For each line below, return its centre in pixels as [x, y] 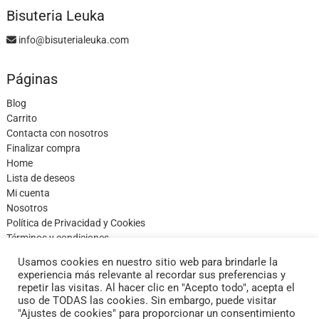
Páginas [32, 79]
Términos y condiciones [57, 237]
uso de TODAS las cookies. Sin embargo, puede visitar [147, 300]
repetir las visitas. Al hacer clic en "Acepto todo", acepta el [156, 288]
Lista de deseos [40, 178]
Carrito [21, 118]
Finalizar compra [43, 148]
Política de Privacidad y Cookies [75, 223]
